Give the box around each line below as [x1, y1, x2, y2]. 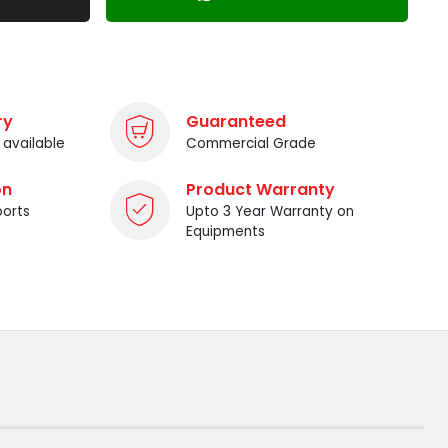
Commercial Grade [186, 133, 316, 153]
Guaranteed [186, 109, 286, 133]
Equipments [186, 221, 265, 241]
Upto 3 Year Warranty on [186, 201, 354, 221]
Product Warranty [186, 177, 335, 201]
